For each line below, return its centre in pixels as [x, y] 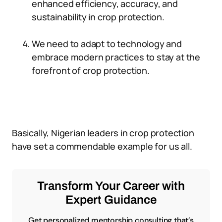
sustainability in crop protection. [98, 17]
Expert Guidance [111, 200]
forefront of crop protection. [91, 70]
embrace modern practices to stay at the [116, 57]
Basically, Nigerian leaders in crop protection [103, 133]
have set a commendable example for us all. [102, 146]
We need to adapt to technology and [107, 44]
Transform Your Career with [111, 186]
